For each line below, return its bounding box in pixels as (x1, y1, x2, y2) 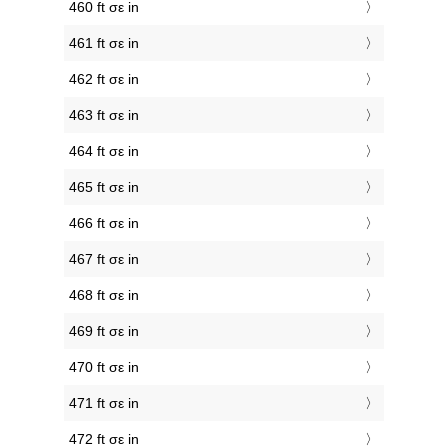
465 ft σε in (69, 179, 139, 196)
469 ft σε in (69, 323, 139, 340)
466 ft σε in (69, 215, 139, 232)
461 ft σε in (69, 35, 139, 52)
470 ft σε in (69, 359, 139, 376)
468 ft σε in (69, 287, 139, 304)
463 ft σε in (69, 107, 139, 124)
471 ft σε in (69, 395, 139, 412)
